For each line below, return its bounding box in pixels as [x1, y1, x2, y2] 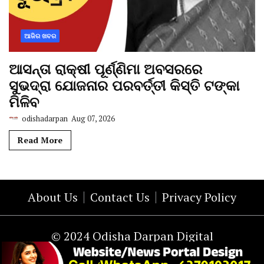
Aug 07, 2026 [70, 113, 115, 124]
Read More [18, 134, 62, 146]
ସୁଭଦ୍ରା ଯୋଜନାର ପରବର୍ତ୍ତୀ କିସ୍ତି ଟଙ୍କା [9, 76, 239, 95]
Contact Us [90, 189, 150, 206]
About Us [28, 189, 78, 206]
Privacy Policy [162, 189, 236, 206]
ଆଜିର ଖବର [24, 32, 56, 41]
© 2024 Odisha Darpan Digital [51, 228, 213, 245]
